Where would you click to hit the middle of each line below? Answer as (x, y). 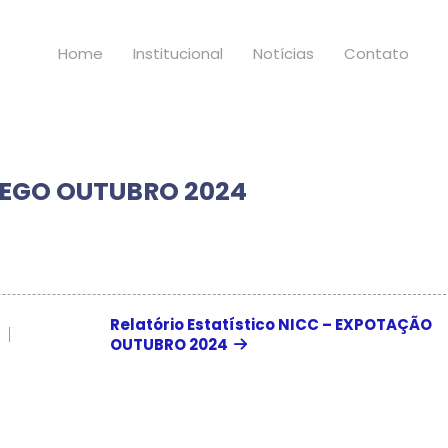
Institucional (177, 54)
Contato (376, 54)
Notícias (283, 54)
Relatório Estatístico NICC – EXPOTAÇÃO (270, 324)
